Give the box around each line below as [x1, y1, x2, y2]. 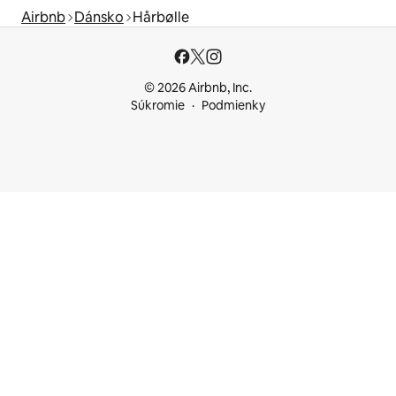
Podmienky [202, 97, 265, 113]
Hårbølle [133, 7, 189, 27]
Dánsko [74, 7, 124, 27]
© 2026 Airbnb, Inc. [144, 80, 252, 95]
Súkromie [131, 97, 185, 113]
